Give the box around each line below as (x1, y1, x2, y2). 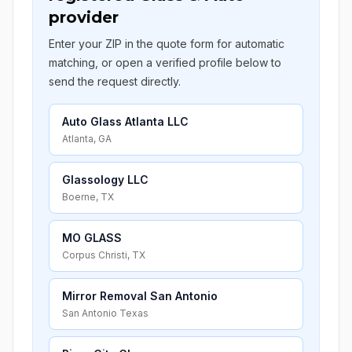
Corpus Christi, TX (62, 249, 145, 261)
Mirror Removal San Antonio (62, 289, 218, 302)
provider (49, 8, 119, 27)
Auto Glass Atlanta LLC (62, 115, 189, 128)
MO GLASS (62, 231, 122, 244)
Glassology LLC (62, 173, 148, 186)
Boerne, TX (62, 191, 114, 203)
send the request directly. (49, 75, 181, 88)
